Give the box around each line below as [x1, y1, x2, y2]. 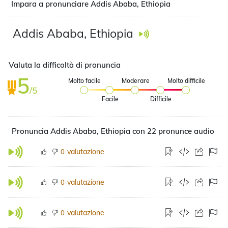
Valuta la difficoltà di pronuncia [9, 60, 121, 70]
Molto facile [68, 77, 101, 84]
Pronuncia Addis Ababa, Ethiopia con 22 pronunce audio [12, 126, 214, 136]
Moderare [121, 77, 150, 84]
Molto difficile [167, 77, 206, 84]
